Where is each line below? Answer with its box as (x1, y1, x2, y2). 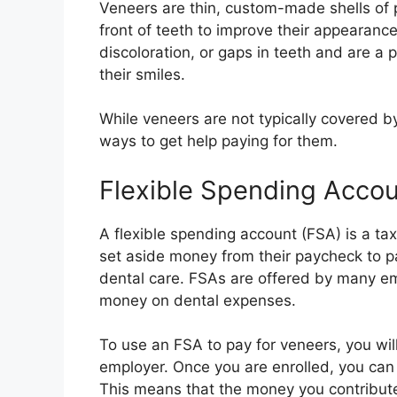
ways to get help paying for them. (99, 132, 338, 151)
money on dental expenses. (99, 291, 296, 309)
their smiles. (99, 65, 185, 83)
